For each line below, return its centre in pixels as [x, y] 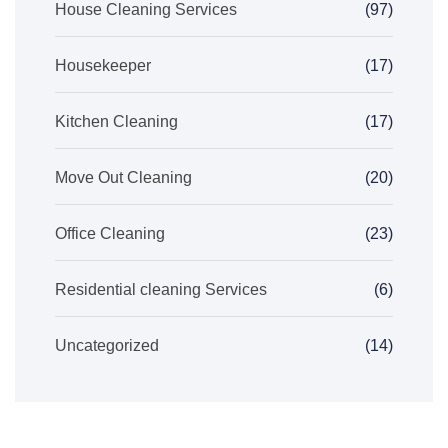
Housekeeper [103, 65]
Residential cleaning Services [161, 289]
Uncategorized [107, 345]
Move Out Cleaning [123, 177]
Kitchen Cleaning [116, 121]
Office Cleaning [110, 233]
